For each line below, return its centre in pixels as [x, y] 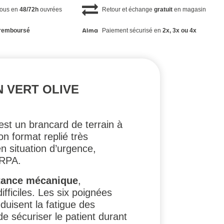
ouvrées [50, 10]
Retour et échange [128, 10]
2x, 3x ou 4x [179, 30]
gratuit [163, 10]
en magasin [189, 10]
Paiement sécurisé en [132, 30]
